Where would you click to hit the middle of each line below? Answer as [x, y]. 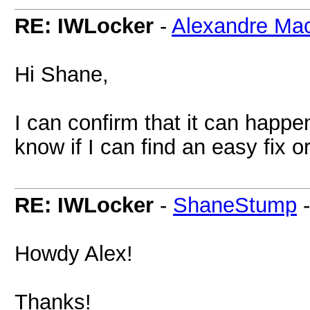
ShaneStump [235, 205]
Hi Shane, [62, 74]
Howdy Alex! [74, 253]
